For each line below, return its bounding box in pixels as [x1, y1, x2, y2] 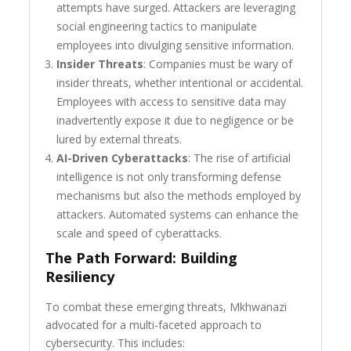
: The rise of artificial [188, 150, 291, 166]
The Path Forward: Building [45, 248, 238, 268]
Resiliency [45, 267, 115, 287]
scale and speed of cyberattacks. [56, 226, 223, 241]
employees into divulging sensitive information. [56, 38, 295, 53]
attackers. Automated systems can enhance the [56, 207, 299, 223]
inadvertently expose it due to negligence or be [56, 113, 295, 128]
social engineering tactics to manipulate [56, 19, 258, 34]
